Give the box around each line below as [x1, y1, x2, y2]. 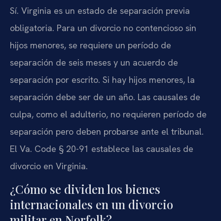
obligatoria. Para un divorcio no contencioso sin [10, 22, 196, 34]
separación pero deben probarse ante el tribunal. [10, 125, 204, 137]
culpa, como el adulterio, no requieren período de [10, 108, 207, 120]
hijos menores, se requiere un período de [10, 39, 171, 51]
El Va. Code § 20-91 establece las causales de [10, 143, 193, 154]
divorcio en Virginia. [10, 160, 88, 172]
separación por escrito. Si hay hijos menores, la [10, 74, 195, 85]
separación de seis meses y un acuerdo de [10, 56, 178, 68]
